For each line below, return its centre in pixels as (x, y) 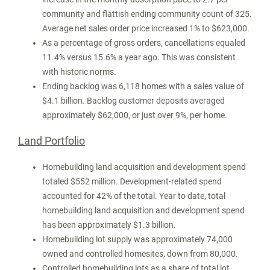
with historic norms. (79, 72)
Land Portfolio (52, 141)
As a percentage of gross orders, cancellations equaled (144, 43)
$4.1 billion (62, 101)
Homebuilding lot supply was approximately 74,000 (137, 239)
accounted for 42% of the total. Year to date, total (134, 196)
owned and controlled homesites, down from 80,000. (140, 254)
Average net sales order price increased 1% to (127, 28)
